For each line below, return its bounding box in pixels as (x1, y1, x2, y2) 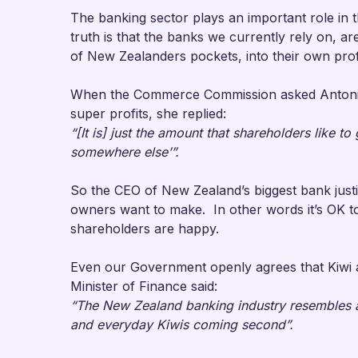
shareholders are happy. (70, 221, 219, 237)
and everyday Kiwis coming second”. (70, 316, 293, 332)
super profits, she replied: (70, 105, 226, 121)
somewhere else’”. (70, 144, 179, 160)
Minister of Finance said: (70, 278, 217, 294)
